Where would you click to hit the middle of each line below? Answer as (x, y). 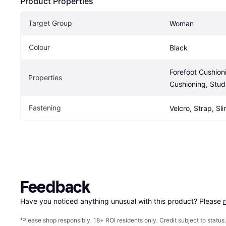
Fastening (45, 108)
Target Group (50, 23)
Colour (39, 47)
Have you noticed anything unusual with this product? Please (122, 201)
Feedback (55, 187)
